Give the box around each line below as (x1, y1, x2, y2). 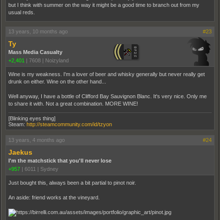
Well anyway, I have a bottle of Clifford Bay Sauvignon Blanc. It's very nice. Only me (8, 93, 207, 99)
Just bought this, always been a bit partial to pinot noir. (8, 179, 136, 186)
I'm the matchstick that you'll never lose (8, 157, 111, 164)
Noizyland (45, 57, 69, 63)
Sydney (40, 165, 58, 172)
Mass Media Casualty (8, 49, 62, 55)
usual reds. (8, 9, 35, 15)
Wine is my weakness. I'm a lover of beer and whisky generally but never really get (8, 71, 205, 77)
